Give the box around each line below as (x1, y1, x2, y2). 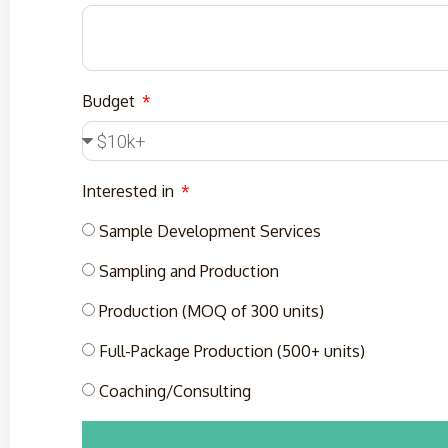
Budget (82, 91, 139, 111)
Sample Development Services (99, 221, 321, 241)
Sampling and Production (99, 261, 279, 281)
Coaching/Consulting (99, 381, 251, 401)
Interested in (82, 181, 178, 201)
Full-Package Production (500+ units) (99, 341, 365, 361)
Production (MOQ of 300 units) (99, 301, 324, 321)
